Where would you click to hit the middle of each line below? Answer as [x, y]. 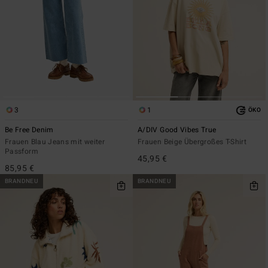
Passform [22, 152]
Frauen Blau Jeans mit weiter [55, 142]
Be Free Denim [29, 130]
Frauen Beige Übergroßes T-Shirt [192, 142]
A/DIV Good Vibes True [177, 130]
